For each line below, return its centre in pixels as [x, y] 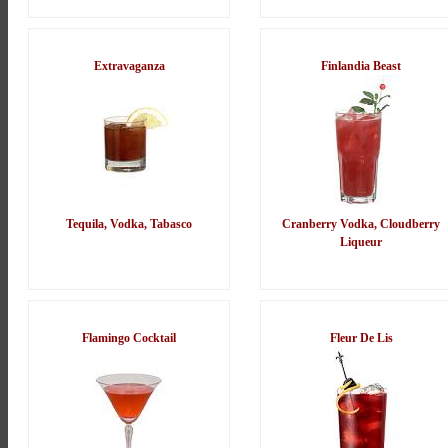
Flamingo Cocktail [129, 338]
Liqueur [361, 242]
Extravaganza [129, 66]
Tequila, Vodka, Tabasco [129, 224]
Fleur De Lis [361, 338]
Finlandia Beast [361, 66]
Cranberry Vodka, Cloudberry [361, 224]
